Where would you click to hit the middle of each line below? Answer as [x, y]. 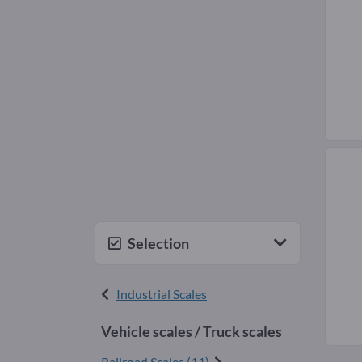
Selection [158, 243]
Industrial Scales [162, 293]
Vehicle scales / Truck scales [192, 331]
